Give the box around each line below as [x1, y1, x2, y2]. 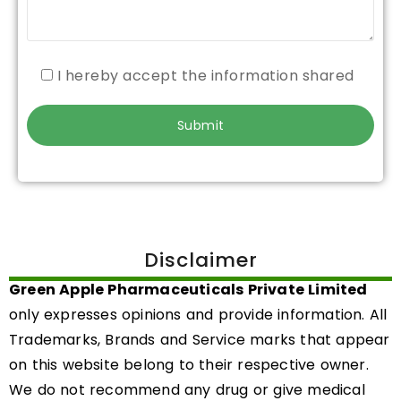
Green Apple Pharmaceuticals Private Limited [9, 278, 368, 300]
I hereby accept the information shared [56, 64, 354, 86]
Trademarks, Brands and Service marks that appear [9, 328, 390, 350]
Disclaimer [143, 245, 258, 274]
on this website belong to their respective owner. [9, 354, 369, 375]
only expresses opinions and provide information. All [9, 303, 388, 325]
